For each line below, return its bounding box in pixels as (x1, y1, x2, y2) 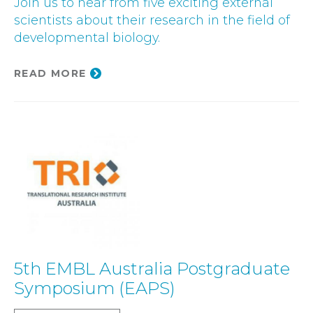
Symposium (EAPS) (14, 278, 175, 299)
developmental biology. (14, 30, 160, 45)
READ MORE (14, 67, 87, 80)
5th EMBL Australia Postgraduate (14, 259, 290, 279)
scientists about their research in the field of (14, 13, 290, 28)
